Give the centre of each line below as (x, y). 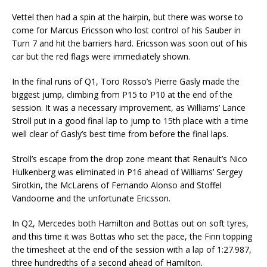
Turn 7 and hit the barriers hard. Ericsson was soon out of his (130, 44)
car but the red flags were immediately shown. (101, 57)
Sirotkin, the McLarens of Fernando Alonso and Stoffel (117, 185)
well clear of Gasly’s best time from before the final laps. (120, 134)
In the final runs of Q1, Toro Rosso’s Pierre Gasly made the (126, 82)
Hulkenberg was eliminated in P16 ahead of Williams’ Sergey (127, 172)
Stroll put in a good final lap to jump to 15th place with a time (130, 121)
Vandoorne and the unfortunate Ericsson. (91, 198)
